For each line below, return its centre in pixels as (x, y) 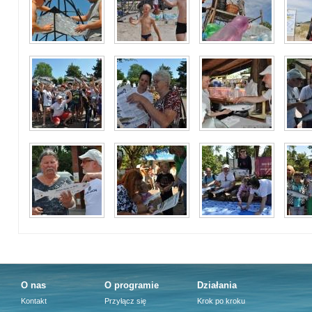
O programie (132, 285)
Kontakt (34, 301)
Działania (217, 285)
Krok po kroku (221, 301)
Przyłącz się (125, 301)
